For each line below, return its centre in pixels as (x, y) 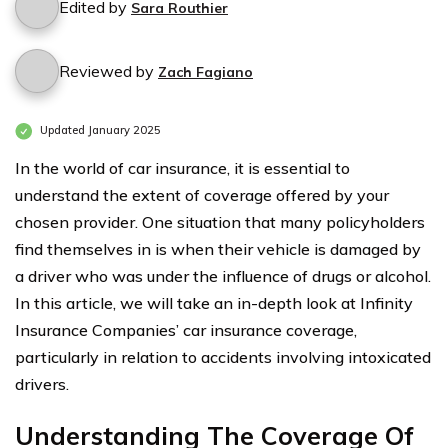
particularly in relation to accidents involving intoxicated (223, 357)
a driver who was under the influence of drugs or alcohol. (223, 276)
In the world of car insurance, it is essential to (182, 168)
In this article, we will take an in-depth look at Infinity (214, 303)
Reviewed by (108, 71)
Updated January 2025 (99, 130)
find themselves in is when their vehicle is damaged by (218, 249)
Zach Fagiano (205, 72)
